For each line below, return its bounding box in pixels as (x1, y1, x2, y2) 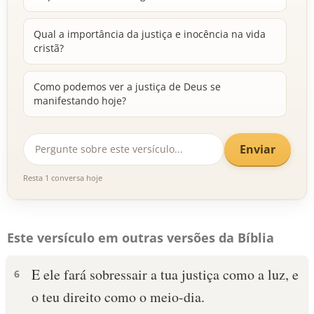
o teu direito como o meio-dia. (32, 287, 205, 306)
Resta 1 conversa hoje (23, 172, 102, 183)
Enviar (240, 141, 275, 157)
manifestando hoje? (34, 94, 126, 107)
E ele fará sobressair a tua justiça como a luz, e (32, 265, 299, 284)
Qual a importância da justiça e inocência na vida (34, 27, 266, 41)
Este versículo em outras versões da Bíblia (7, 229, 274, 246)
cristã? (34, 41, 64, 55)
